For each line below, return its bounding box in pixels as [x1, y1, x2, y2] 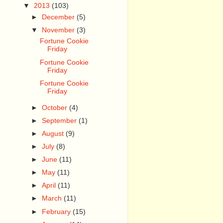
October [42, 104, 70, 111]
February [42, 208, 73, 216]
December [42, 13, 77, 21]
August [42, 129, 66, 137]
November [42, 26, 77, 34]
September [42, 116, 79, 124]
